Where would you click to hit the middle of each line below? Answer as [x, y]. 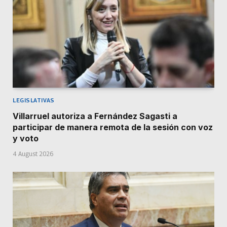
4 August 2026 [33, 154]
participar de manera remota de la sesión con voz [113, 127]
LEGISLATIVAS [34, 100]
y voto [26, 139]
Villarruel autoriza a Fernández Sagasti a [95, 116]
